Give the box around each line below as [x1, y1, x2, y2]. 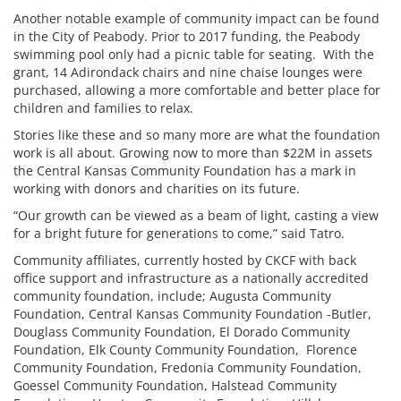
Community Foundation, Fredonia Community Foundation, [13, 358, 365, 376]
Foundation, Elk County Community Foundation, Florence [13, 340, 357, 358]
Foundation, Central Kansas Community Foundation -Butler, [13, 304, 375, 322]
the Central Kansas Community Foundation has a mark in [13, 161, 356, 179]
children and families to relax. [13, 98, 193, 116]
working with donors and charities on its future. [13, 179, 300, 197]
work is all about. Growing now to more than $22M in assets [13, 143, 372, 161]
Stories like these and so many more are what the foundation [13, 125, 380, 143]
